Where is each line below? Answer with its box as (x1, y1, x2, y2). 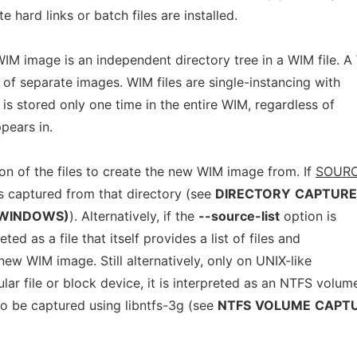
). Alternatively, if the (69, 208, 198, 224)
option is (280, 208, 336, 224)
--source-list (198, 208, 280, 224)
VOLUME (255, 297, 311, 313)
